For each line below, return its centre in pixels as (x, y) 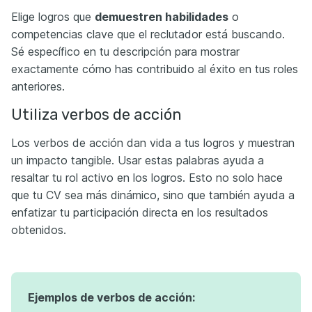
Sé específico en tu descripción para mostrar (125, 52)
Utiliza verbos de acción (96, 115)
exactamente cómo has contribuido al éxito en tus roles (155, 69)
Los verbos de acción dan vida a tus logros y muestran (153, 143)
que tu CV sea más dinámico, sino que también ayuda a (153, 195)
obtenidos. (39, 230)
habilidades (195, 17)
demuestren (128, 17)
